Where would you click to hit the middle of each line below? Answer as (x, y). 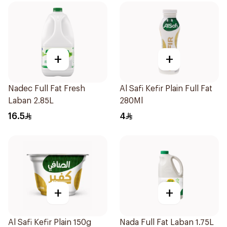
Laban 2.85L (31, 101)
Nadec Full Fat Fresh (47, 89)
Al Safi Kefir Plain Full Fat (166, 89)
